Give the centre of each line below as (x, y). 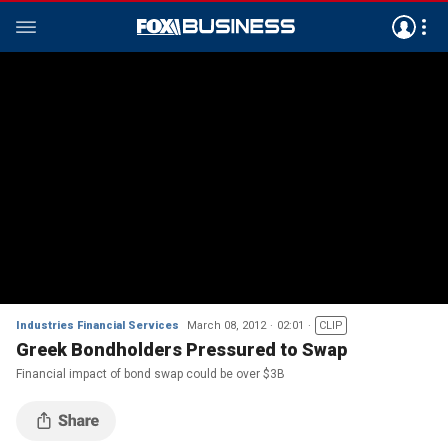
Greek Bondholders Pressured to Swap (181, 349)
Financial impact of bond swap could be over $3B (150, 374)
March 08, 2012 (226, 325)
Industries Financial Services (97, 325)
